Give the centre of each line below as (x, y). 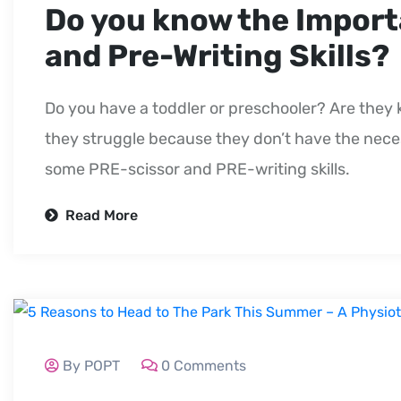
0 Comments (204, 366)
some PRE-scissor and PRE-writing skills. (197, 169)
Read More (100, 215)
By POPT (91, 366)
